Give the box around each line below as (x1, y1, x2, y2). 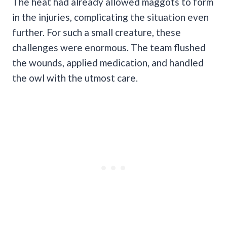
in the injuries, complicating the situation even (12, 11, 209, 23)
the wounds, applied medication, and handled (12, 56, 204, 68)
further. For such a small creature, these (12, 26, 181, 38)
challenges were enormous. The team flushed (12, 41, 206, 53)
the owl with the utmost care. (12, 71, 138, 84)
